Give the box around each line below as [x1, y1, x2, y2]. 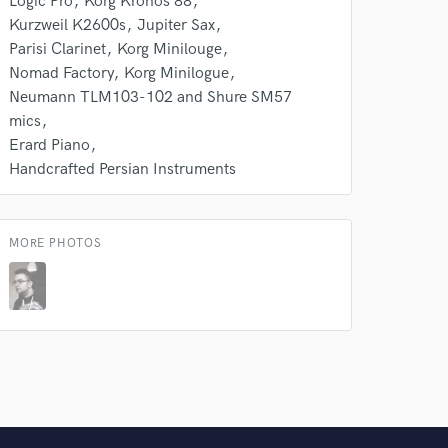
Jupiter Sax [137, 16, 215, 35]
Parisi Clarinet [9, 40, 106, 59]
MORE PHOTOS [9, 236, 102, 251]
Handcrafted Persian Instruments [9, 160, 236, 179]
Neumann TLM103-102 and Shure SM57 [9, 88, 292, 107]
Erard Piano [9, 136, 90, 155]
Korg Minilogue [124, 64, 229, 83]
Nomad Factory [9, 64, 113, 83]
